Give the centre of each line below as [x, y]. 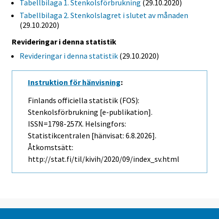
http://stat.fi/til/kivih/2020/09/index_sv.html [104, 159]
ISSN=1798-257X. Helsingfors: [77, 124]
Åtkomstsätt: [51, 147]
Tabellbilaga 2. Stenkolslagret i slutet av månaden [104, 15]
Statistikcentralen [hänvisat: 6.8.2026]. [92, 136]
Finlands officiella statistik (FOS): [84, 100]
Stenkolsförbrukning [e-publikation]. [90, 112]
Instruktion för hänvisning [74, 82]
